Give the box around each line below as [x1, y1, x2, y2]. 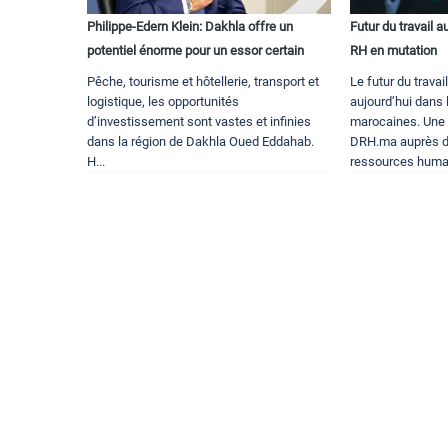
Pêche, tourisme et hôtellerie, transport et [87, 73, 319, 89]
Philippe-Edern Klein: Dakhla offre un [87, 18, 293, 34]
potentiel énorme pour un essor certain [87, 42, 304, 58]
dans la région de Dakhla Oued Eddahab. [87, 133, 314, 149]
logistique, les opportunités [87, 93, 239, 109]
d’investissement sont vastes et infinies [87, 113, 311, 129]
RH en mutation [350, 42, 438, 58]
